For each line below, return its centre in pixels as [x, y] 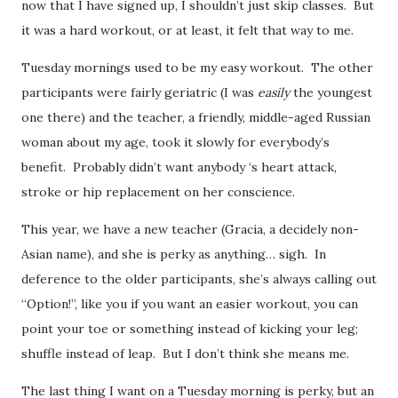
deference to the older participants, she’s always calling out [199, 279]
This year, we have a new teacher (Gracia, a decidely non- [190, 229]
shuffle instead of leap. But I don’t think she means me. [185, 353]
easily [275, 92]
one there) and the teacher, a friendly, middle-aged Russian [196, 117]
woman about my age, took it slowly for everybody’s [175, 142]
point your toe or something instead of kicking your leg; [190, 328]
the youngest [333, 92]
